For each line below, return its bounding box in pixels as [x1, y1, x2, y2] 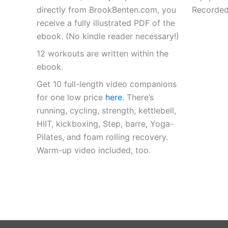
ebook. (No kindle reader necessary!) [37, 31, 179, 42]
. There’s [122, 92, 154, 103]
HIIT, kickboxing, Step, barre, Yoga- [37, 119, 174, 129]
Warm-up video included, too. [37, 145, 151, 156]
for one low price [37, 92, 105, 103]
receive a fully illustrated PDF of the [37, 18, 175, 28]
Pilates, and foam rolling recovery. [37, 132, 168, 142]
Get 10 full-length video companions [37, 79, 177, 90]
